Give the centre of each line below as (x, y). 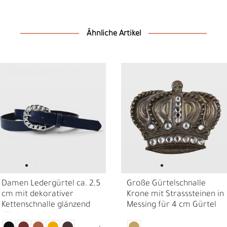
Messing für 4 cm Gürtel (172, 205)
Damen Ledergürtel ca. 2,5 (51, 184)
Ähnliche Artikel (113, 34)
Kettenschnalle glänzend (46, 205)
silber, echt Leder (33, 216)
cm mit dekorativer (37, 194)
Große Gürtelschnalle (166, 184)
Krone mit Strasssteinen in (176, 194)
